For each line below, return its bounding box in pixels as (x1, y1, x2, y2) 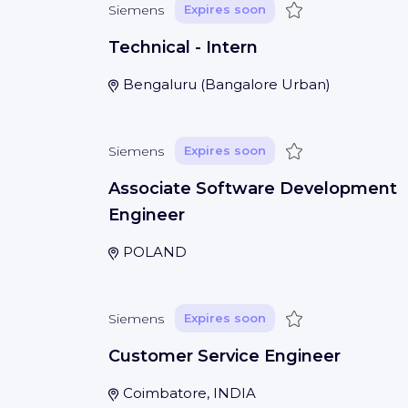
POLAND (122, 243, 187, 260)
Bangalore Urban (204, 76, 326, 93)
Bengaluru (122, 76, 197, 93)
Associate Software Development (108, 178, 397, 199)
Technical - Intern (108, 37, 258, 57)
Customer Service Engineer (108, 346, 341, 366)
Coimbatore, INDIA (122, 384, 256, 402)
